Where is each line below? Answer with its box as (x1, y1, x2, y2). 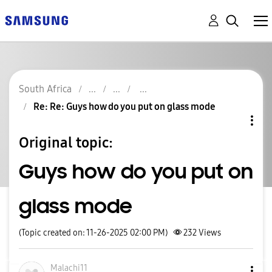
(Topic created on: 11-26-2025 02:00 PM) (19, 228, 168, 238)
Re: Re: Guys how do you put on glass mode (33, 101, 216, 112)
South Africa (19, 83, 72, 95)
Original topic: (19, 134, 113, 151)
